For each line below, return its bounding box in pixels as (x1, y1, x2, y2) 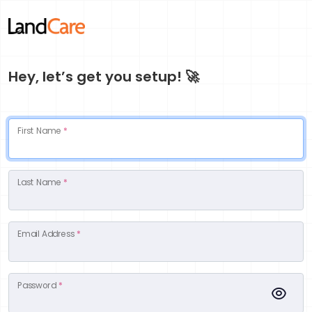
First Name (17, 125, 64, 137)
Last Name (17, 176, 64, 189)
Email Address (17, 228, 77, 240)
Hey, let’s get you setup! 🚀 (8, 67, 199, 87)
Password (17, 279, 58, 292)
